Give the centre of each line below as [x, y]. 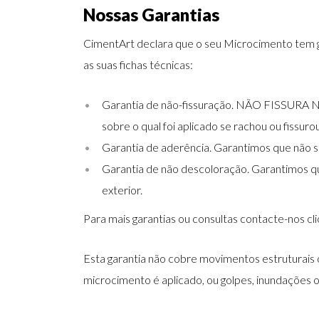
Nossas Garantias [151, 15]
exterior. [122, 190]
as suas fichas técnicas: [138, 65]
